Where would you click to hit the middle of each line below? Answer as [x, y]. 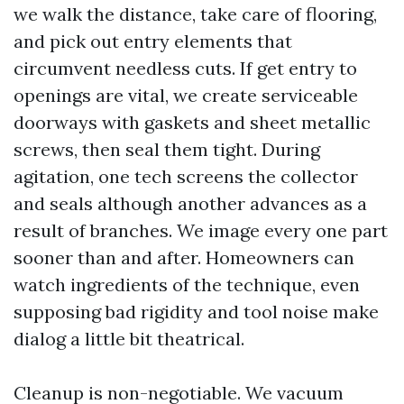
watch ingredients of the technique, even [187, 285]
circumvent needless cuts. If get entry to [185, 69]
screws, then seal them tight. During [167, 150]
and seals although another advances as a [190, 204]
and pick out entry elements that [153, 41]
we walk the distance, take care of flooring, [195, 14]
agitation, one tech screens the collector [186, 177]
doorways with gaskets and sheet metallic [192, 123]
